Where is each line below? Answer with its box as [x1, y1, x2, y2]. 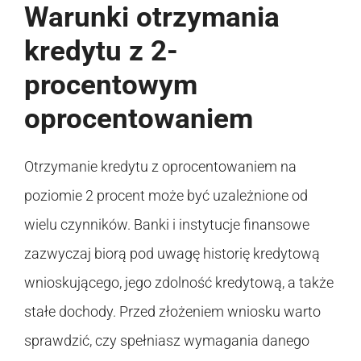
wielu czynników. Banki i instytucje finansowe [24, 215, 309, 233]
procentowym [24, 68, 197, 102]
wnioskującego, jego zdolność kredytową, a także [24, 273, 334, 291]
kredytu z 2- [24, 34, 178, 68]
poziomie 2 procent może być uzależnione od [24, 186, 308, 204]
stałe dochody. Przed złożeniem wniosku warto [24, 302, 321, 320]
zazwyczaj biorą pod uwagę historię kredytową [24, 244, 320, 262]
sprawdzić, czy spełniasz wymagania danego [24, 331, 309, 349]
